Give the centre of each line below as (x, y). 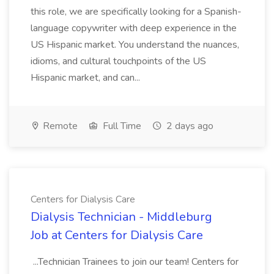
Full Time (121, 126)
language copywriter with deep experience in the (134, 28)
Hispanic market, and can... (87, 78)
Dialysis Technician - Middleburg (121, 217)
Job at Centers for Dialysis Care (117, 235)
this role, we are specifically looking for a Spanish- (136, 12)
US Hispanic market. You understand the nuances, (135, 45)
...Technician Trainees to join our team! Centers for (135, 262)
